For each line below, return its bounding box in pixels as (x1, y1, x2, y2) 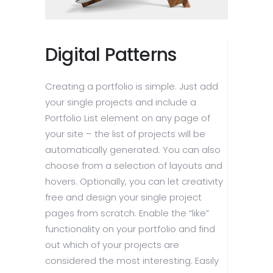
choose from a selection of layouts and (45, 159, 222, 172)
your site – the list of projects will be (45, 127, 205, 141)
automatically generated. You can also (45, 143, 221, 157)
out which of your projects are (45, 238, 179, 252)
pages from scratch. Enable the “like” (45, 207, 209, 220)
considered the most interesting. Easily (45, 254, 219, 268)
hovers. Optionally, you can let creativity (45, 175, 223, 188)
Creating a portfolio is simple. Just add (45, 80, 218, 93)
